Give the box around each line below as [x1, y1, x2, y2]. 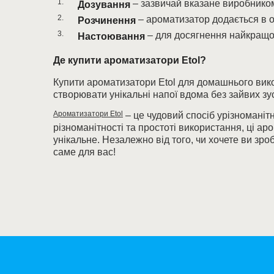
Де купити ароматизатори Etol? [53, 55, 206, 65]
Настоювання [78, 31, 145, 42]
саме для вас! [53, 147, 116, 157]
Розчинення [78, 15, 136, 26]
